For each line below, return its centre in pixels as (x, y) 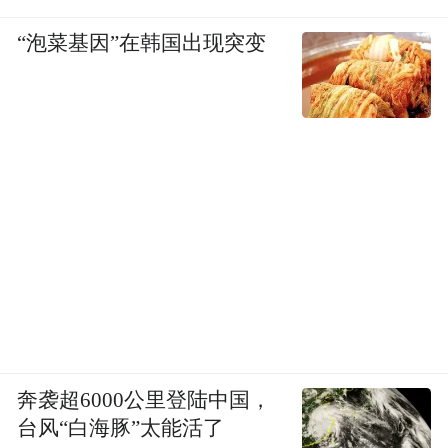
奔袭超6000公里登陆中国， (144, 399)
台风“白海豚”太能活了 (121, 427)
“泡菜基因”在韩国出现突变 (142, 43)
